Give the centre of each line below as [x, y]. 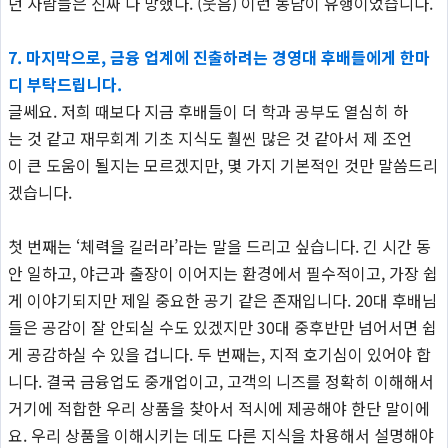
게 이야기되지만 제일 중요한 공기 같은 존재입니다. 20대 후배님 [222, 299]
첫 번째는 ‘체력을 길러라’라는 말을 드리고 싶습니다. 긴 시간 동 [219, 245]
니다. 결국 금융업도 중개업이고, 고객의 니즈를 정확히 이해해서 [220, 380]
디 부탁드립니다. [64, 83]
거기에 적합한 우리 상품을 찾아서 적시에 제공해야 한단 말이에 [218, 407]
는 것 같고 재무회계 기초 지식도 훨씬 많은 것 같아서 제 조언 [209, 137]
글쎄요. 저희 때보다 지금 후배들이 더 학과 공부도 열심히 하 [207, 110]
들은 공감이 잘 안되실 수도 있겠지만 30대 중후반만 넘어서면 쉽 [222, 326]
